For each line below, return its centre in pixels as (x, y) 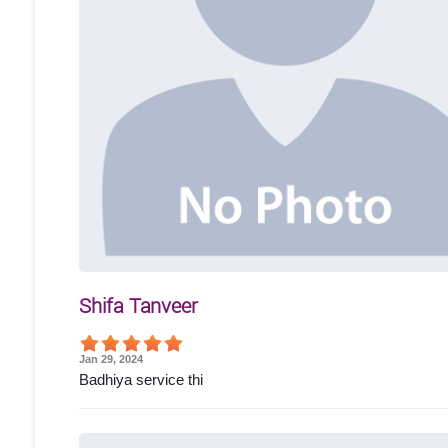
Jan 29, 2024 (111, 358)
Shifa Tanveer (138, 305)
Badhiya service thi (141, 379)
